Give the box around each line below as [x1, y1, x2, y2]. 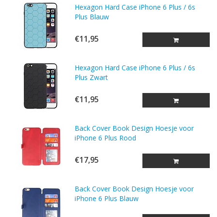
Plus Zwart [75, 73, 108, 82]
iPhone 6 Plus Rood [75, 133, 137, 142]
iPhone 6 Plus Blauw [75, 194, 139, 203]
